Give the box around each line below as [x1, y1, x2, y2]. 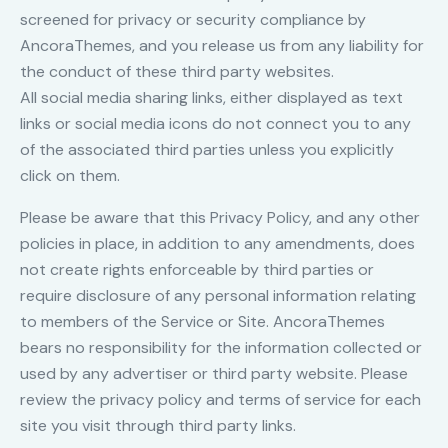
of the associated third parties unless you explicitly [20, 139, 394, 161]
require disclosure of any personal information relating [20, 285, 416, 307]
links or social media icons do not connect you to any [20, 113, 411, 135]
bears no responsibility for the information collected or [20, 337, 422, 359]
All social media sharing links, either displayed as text [20, 87, 403, 109]
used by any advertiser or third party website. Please [20, 363, 408, 385]
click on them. [20, 165, 120, 187]
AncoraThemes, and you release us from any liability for [20, 35, 424, 57]
